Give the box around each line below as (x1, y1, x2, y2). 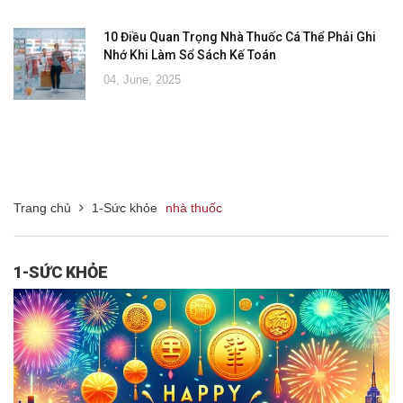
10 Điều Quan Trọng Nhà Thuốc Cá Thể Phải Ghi (103, 29, 376, 44)
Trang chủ (13, 200, 71, 215)
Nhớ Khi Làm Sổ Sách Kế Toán (103, 47, 276, 62)
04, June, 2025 (103, 72, 181, 86)
